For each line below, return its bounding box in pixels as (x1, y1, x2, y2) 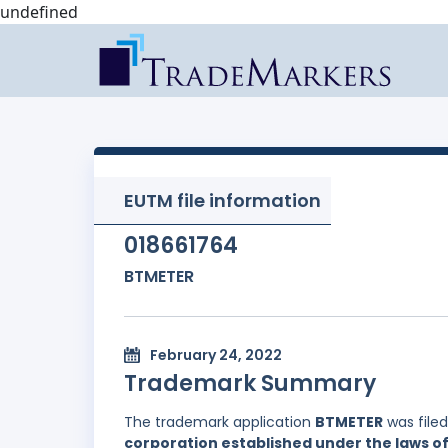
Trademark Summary (124, 368, 376, 400)
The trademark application (124, 412, 315, 433)
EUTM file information (124, 188, 321, 213)
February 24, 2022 (150, 345, 282, 366)
